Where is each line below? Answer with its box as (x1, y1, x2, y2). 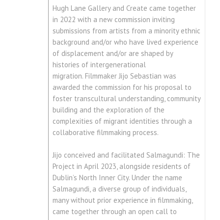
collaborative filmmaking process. (52, 128, 160, 137)
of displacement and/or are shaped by (52, 49, 173, 58)
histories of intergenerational (52, 60, 146, 70)
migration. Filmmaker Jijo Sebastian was (52, 71, 176, 81)
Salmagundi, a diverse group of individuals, (52, 184, 187, 194)
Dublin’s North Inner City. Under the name (52, 173, 182, 183)
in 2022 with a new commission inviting (52, 15, 175, 25)
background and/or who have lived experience (52, 37, 198, 47)
